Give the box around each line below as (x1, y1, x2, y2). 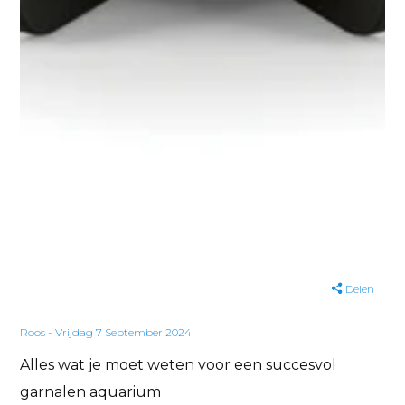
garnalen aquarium (20, 382, 162, 400)
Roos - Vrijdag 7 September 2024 (20, 325, 193, 339)
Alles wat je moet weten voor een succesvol (20, 355, 337, 373)
